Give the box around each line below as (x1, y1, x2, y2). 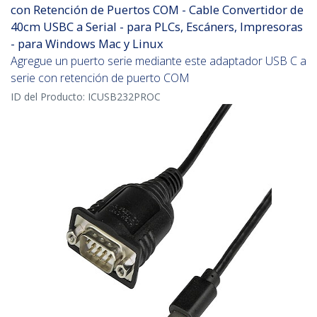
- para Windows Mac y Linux (11, 35, 163, 52)
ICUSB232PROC (88, 90, 161, 104)
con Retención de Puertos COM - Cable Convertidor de (11, 1, 304, 18)
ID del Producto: (11, 90, 88, 104)
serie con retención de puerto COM (11, 70, 190, 86)
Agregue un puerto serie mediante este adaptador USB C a (11, 53, 306, 69)
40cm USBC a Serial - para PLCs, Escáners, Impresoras (11, 18, 303, 35)
